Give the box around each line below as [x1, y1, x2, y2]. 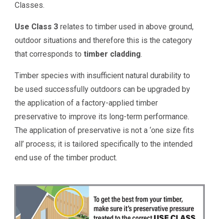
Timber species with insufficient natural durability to [15, 71, 191, 80]
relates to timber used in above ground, [58, 22, 194, 31]
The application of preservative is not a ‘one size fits [15, 126, 195, 135]
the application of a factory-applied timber [15, 98, 158, 108]
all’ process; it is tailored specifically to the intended [15, 139, 193, 149]
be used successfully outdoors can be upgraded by [15, 85, 191, 94]
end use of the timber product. [15, 153, 118, 162]
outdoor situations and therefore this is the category [15, 36, 193, 45]
